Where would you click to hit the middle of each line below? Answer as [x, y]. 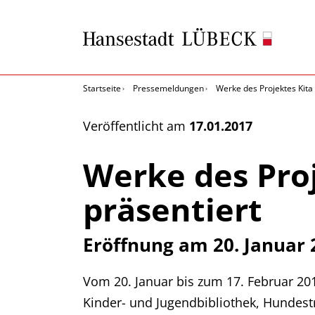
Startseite [102, 88]
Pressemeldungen [168, 88]
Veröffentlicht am [136, 126]
